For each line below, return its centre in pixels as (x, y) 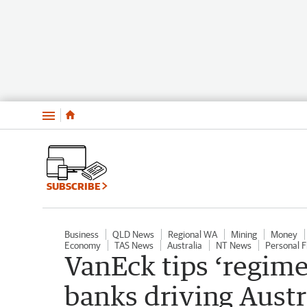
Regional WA (193, 234)
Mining (244, 234)
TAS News (134, 245)
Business (82, 234)
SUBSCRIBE (74, 186)
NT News (234, 245)
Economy (83, 245)
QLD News (133, 234)
